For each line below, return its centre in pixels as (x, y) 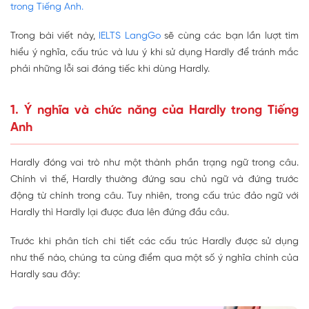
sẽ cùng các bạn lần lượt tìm (229, 37)
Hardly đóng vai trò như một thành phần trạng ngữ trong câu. (154, 163)
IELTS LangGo (130, 37)
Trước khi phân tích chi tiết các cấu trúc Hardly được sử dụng (154, 242)
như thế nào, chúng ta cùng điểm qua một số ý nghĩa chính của (154, 259)
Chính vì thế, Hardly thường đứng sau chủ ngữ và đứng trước (154, 180)
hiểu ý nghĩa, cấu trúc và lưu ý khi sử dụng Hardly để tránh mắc (154, 53)
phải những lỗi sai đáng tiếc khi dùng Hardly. (110, 70)
